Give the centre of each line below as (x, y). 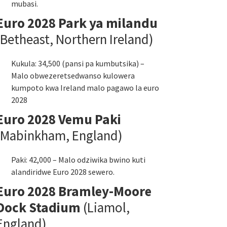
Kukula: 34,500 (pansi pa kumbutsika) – (78, 63)
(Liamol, (105, 207)
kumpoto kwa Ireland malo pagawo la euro (85, 88)
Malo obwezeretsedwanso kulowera (73, 75)
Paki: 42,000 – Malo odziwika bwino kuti (78, 160)
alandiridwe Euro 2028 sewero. (63, 172)
